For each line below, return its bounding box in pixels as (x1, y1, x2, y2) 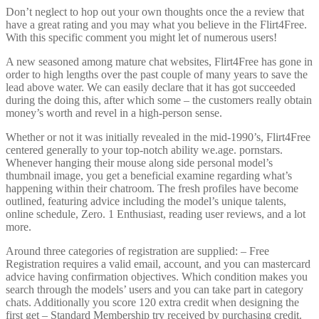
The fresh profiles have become (155, 182, 298, 194)
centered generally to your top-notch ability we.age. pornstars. (6, 143, 283, 156)
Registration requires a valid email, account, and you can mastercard (6, 257, 310, 270)
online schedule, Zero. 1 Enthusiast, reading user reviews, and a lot (6, 207, 305, 220)
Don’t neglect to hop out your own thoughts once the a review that (6, 5, 304, 18)
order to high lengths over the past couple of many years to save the (6, 68, 308, 80)
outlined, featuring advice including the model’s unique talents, (6, 194, 286, 207)
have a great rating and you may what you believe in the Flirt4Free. (6, 18, 307, 31)
